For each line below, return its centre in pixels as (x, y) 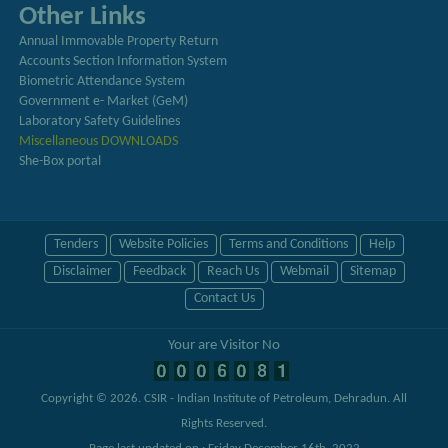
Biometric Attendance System (102, 82)
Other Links (83, 17)
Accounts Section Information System (123, 62)
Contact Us (224, 299)
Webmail (304, 272)
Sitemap (372, 272)
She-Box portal (60, 162)
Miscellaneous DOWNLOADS (99, 142)
